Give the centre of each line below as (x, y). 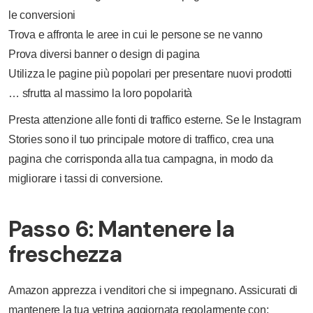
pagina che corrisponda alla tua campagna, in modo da (141, 159)
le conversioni (42, 15)
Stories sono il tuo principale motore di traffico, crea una (141, 139)
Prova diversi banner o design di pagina (104, 54)
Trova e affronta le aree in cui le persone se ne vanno (136, 35)
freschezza (65, 254)
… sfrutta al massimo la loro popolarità (101, 93)
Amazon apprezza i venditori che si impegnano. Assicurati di (153, 290)
